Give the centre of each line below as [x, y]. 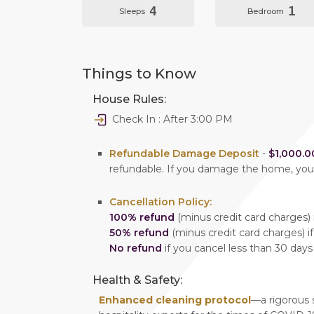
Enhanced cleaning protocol [175, 300]
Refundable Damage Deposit [184, 154]
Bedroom [266, 11]
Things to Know [139, 74]
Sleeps [133, 11]
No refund [136, 248]
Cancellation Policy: [161, 202]
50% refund [139, 233]
